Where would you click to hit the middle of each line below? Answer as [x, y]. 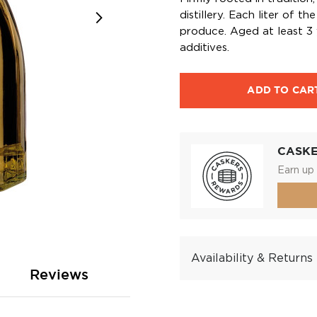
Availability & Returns [252, 259]
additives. [204, 48]
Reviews [59, 275]
